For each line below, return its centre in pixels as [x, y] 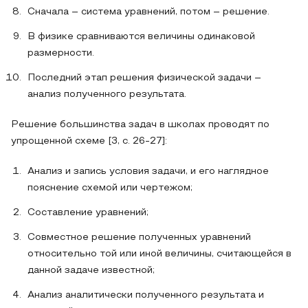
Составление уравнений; [88, 213]
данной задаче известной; [91, 271]
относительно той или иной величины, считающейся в [159, 254]
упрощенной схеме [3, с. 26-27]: [89, 141]
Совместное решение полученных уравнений [139, 238]
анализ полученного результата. [107, 95]
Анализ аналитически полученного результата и [146, 295]
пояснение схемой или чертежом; [110, 188]
